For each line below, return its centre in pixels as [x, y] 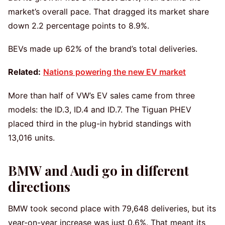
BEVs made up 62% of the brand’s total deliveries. [103, 48]
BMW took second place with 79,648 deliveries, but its [112, 209]
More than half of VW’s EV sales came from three [101, 95]
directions [39, 187]
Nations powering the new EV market [115, 72]
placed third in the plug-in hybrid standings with [99, 123]
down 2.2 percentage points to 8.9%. [79, 25]
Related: [24, 72]
